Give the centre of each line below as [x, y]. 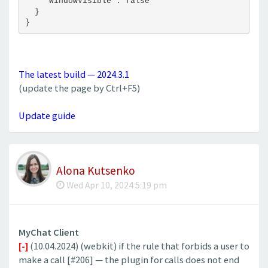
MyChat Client [49, 232]
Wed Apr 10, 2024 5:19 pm [116, 185]
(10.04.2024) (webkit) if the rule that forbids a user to [139, 246]
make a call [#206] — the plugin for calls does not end [129, 260]
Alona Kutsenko [96, 170]
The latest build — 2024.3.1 [74, 75]
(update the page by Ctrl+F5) [79, 89]
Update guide [47, 116]
